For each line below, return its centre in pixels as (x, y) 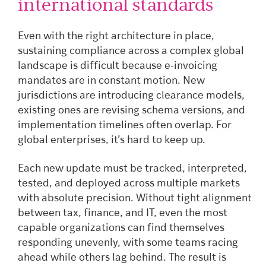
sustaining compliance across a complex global (131, 52)
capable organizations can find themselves (121, 228)
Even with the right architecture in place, (116, 37)
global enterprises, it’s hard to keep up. (112, 141)
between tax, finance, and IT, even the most (123, 213)
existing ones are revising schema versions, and (132, 111)
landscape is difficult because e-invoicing (118, 66)
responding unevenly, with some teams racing (128, 243)
